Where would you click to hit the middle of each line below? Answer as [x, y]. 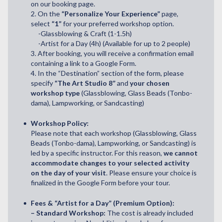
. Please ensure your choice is [151, 172]
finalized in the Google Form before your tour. [100, 182]
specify [43, 83]
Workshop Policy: [60, 123]
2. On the [46, 13]
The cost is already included [149, 213]
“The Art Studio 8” [85, 83]
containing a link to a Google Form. [83, 63]
